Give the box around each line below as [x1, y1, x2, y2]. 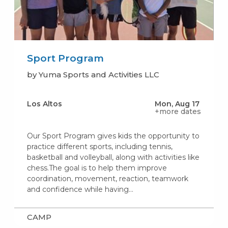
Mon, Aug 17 [155, 99, 200, 108]
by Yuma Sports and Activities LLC [26, 69, 159, 79]
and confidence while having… [26, 184, 133, 194]
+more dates [155, 106, 202, 116]
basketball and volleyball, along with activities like [26, 152, 199, 162]
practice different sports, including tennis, [26, 141, 173, 151]
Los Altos [26, 99, 62, 108]
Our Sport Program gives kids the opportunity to [26, 131, 199, 140]
